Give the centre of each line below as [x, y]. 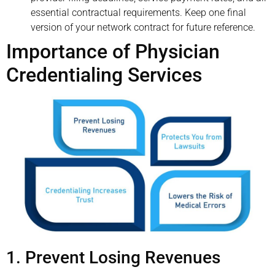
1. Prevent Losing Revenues [113, 258]
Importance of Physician [113, 52]
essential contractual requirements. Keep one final [138, 13]
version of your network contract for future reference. [143, 28]
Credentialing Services [104, 75]
